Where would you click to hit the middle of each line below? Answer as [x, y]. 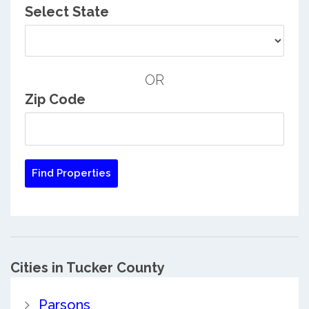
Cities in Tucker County [88, 268]
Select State [67, 12]
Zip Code [55, 100]
